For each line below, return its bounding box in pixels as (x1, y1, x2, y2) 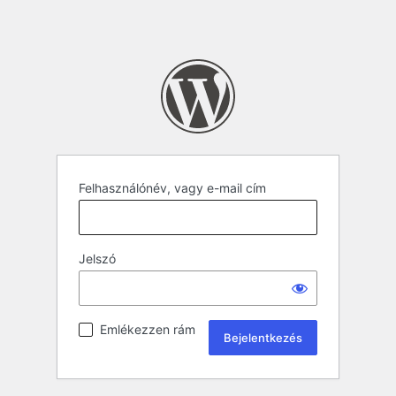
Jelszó (79, 251, 116, 267)
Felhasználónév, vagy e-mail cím (79, 180, 266, 196)
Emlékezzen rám (100, 322, 195, 338)
